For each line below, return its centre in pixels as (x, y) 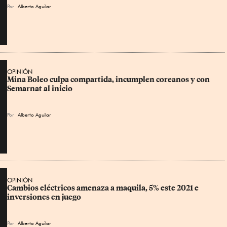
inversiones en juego (44, 197)
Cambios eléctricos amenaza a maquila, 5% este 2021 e (104, 188)
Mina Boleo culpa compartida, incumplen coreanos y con (109, 80)
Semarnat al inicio (40, 89)
